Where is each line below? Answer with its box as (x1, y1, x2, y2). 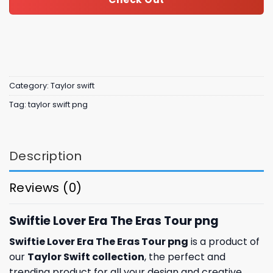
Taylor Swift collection (27, 250, 144, 264)
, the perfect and (144, 250, 225, 264)
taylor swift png (28, 99, 88, 110)
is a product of (188, 235, 260, 249)
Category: (9, 80, 51, 91)
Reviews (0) (9, 179, 82, 196)
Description (9, 147, 82, 165)
